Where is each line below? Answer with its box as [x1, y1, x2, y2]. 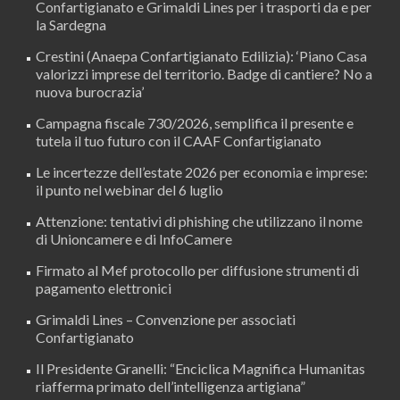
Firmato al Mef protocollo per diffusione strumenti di [36, 261, 359, 279]
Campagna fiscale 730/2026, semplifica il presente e [36, 113, 354, 131]
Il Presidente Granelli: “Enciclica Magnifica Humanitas [36, 359, 365, 377]
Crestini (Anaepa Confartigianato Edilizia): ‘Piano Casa [36, 46, 367, 64]
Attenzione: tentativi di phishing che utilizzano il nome [36, 212, 362, 229]
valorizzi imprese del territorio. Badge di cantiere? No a [36, 64, 372, 82]
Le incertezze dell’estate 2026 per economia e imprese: [36, 162, 368, 180]
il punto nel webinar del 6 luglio [36, 180, 223, 198]
